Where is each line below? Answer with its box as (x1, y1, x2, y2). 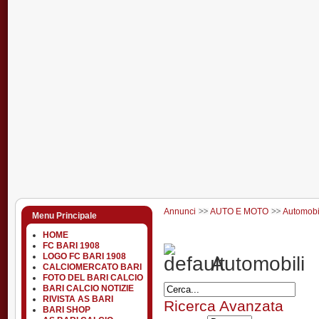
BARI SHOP (43, 305, 90, 315)
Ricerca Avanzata (164, 297, 283, 314)
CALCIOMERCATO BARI (43, 262, 142, 272)
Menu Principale (32, 211, 97, 221)
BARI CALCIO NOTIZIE (43, 283, 134, 293)
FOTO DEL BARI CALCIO (43, 273, 143, 283)
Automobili (211, 253, 305, 276)
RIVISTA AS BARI (43, 294, 113, 304)
